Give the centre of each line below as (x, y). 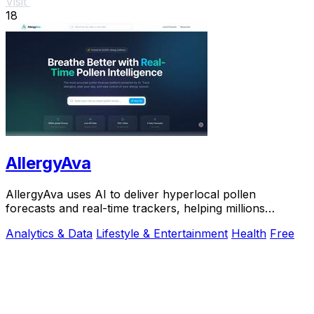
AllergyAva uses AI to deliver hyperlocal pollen (131, 194)
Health (249, 233)
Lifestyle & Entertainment (162, 233)
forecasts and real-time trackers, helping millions (135, 208)
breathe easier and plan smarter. (92, 222)
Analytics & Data (49, 233)
